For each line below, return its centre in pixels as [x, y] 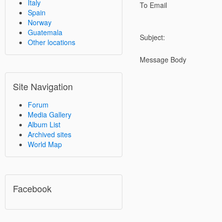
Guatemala [45, 32]
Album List [44, 124]
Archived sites [50, 134]
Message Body [163, 59]
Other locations [52, 42]
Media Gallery [50, 114]
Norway [40, 22]
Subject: [152, 37]
